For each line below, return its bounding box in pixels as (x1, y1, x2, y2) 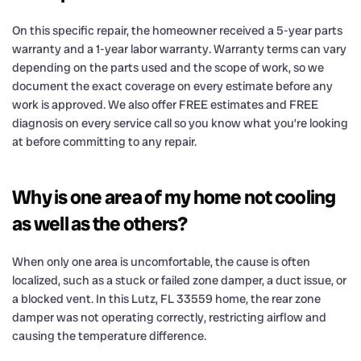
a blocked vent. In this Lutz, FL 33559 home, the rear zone (12, 290, 321, 307)
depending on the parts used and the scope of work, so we (12, 59, 324, 76)
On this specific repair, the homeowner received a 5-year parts (12, 22, 342, 39)
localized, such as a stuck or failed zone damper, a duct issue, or (12, 272, 346, 288)
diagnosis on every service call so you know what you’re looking (12, 114, 348, 131)
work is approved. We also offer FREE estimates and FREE (12, 96, 318, 113)
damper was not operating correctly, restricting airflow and (12, 309, 326, 326)
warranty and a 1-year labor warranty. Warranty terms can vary (12, 40, 346, 57)
